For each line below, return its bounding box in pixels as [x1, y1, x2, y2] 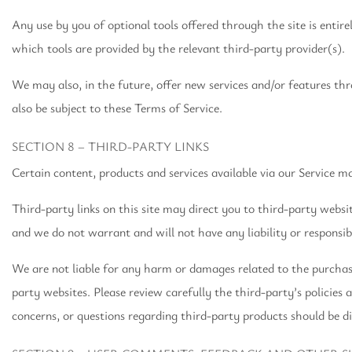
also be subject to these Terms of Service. [12, 99, 222, 116]
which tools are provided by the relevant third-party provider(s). [12, 39, 345, 57]
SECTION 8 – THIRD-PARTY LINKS [12, 137, 209, 155]
